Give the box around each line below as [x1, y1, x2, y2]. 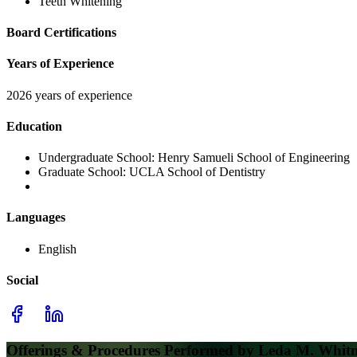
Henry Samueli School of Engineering [158, 151, 350, 165]
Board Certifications [6, 25, 116, 40]
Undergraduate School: [38, 151, 158, 165]
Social [6, 273, 38, 287]
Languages [6, 210, 65, 225]
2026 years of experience [6, 88, 132, 102]
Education [6, 119, 62, 133]
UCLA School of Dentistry [129, 165, 265, 179]
